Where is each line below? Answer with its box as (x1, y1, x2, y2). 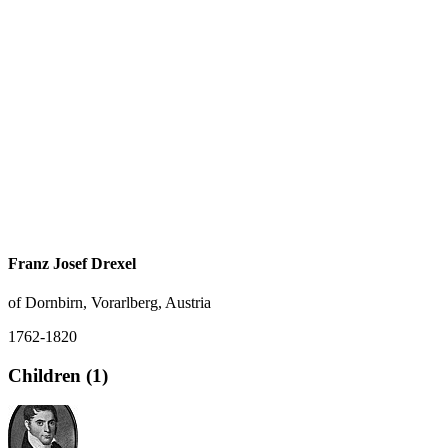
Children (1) (8, 364, 108, 386)
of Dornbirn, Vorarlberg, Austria (8, 293, 211, 311)
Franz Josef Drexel (8, 254, 136, 272)
